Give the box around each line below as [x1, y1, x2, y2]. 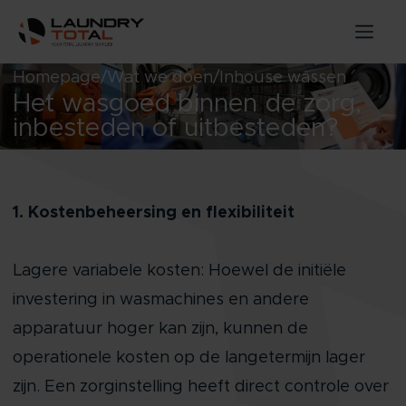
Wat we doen [106, 70, 213, 86]
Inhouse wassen [218, 70, 346, 86]
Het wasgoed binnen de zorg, [12, 92, 362, 117]
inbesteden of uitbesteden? [12, 116, 338, 141]
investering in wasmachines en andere [12, 292, 309, 308]
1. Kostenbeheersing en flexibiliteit [12, 205, 295, 221]
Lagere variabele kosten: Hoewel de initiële [12, 263, 346, 279]
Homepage [12, 70, 101, 86]
